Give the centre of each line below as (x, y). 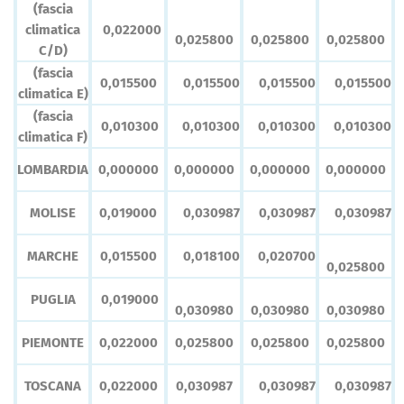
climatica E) (53, 94)
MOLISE (53, 213)
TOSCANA (53, 386)
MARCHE (53, 257)
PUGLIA (53, 300)
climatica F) (53, 138)
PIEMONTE (53, 343)
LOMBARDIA (53, 170)
